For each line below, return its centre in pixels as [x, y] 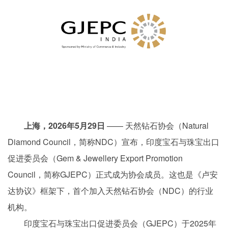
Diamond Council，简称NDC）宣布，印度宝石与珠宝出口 [113, 142]
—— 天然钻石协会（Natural [157, 125]
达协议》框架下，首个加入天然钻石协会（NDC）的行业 [110, 191]
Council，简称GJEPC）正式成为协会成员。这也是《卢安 [113, 174]
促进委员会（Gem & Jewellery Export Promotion [95, 158]
